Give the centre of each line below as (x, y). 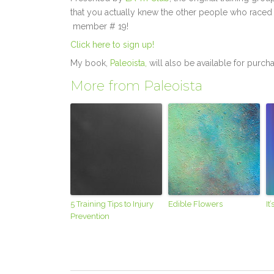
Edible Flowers (196, 204)
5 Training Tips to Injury (112, 204)
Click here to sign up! (113, 45)
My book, (89, 63)
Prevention (90, 217)
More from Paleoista (137, 86)
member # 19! (100, 27)
